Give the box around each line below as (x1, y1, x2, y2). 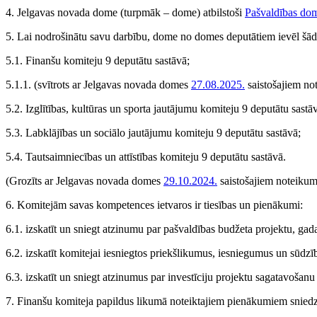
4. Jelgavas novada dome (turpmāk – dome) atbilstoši (6, 6, 245, 18)
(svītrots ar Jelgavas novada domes (34, 79, 191, 91)
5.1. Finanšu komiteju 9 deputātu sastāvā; (6, 54, 190, 67)
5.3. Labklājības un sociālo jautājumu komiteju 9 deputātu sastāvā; (6, 127, 301, 139)
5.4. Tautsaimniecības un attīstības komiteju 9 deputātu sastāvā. (6, 151, 286, 163)
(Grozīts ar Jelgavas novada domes (6, 175, 163, 187)
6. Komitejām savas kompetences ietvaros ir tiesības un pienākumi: (6, 199, 303, 211)
